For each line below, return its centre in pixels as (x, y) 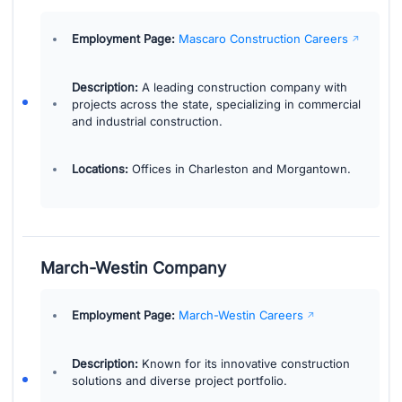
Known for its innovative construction (244, 364)
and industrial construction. (147, 121)
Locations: (100, 169)
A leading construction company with (242, 87)
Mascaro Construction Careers (263, 38)
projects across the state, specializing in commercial (216, 104)
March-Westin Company (134, 267)
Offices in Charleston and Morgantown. (239, 169)
